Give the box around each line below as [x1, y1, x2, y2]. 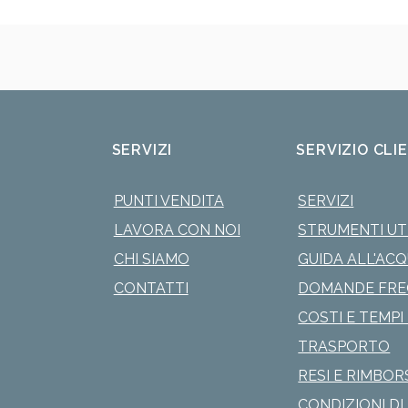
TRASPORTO [298, 338, 391, 355]
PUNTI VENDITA [113, 192, 224, 209]
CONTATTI [113, 280, 189, 297]
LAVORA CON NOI [113, 221, 240, 239]
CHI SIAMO [113, 250, 189, 268]
